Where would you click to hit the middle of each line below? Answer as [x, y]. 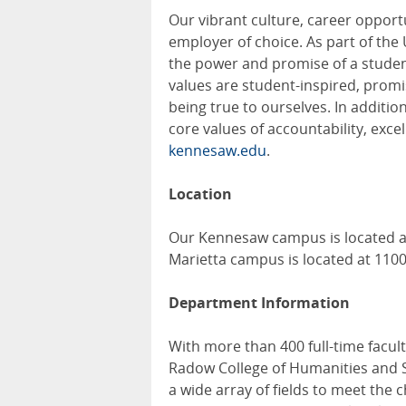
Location [200, 194]
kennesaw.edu [217, 151]
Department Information [259, 303]
